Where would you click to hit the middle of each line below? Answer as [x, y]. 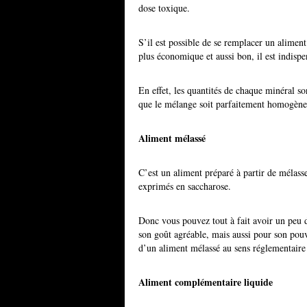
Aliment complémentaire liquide [206, 282]
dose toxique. [164, 8]
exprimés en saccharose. [185, 186]
